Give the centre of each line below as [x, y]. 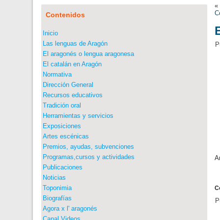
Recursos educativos [73, 95]
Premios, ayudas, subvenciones [89, 147]
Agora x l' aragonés [70, 208]
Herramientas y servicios [78, 116]
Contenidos [66, 15]
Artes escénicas [66, 136]
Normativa [57, 74]
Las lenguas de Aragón [75, 43]
